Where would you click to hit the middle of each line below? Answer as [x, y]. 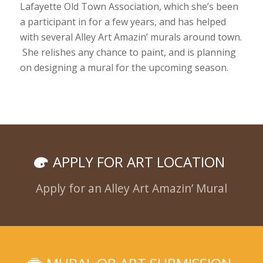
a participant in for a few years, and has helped [123, 22]
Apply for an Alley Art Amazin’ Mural [131, 188]
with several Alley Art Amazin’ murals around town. [131, 37]
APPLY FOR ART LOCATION [139, 161]
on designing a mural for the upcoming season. [126, 68]
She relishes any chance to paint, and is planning [128, 53]
